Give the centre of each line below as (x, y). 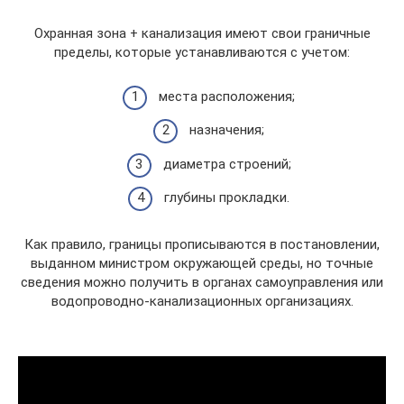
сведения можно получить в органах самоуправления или (202, 282)
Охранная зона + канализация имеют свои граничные (202, 33)
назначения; (227, 130)
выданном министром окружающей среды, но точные (202, 263)
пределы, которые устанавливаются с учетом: (202, 52)
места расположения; (227, 96)
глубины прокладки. (227, 197)
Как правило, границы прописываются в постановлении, (202, 244)
